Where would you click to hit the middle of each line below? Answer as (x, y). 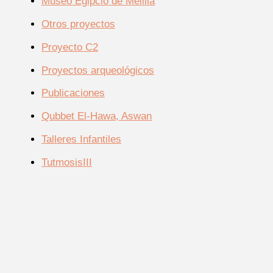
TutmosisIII (67, 162)
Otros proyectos (78, 24)
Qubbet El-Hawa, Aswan (97, 116)
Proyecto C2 (70, 47)
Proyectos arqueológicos (98, 70)
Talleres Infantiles (81, 139)
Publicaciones (73, 93)
